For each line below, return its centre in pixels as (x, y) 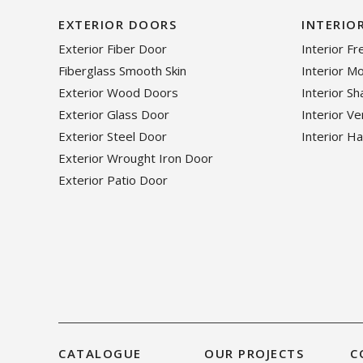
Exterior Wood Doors (118, 93)
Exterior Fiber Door (113, 49)
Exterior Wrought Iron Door (136, 158)
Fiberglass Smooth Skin (122, 71)
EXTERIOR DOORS (117, 25)
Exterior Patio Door (113, 180)
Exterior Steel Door (113, 137)
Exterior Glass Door (114, 115)
